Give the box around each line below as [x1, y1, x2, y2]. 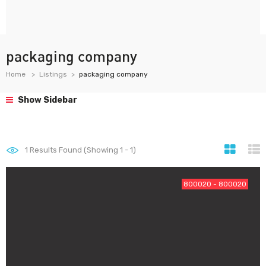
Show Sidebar [16, 95, 77, 105]
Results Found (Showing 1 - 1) [28, 145, 136, 154]
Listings [39, 70, 67, 78]
